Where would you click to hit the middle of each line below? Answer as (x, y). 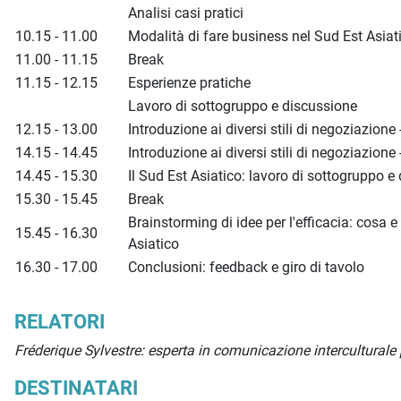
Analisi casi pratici (186, 13)
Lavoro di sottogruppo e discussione (243, 107)
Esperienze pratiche (191, 83)
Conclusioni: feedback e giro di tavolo (246, 268)
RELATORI (60, 322)
